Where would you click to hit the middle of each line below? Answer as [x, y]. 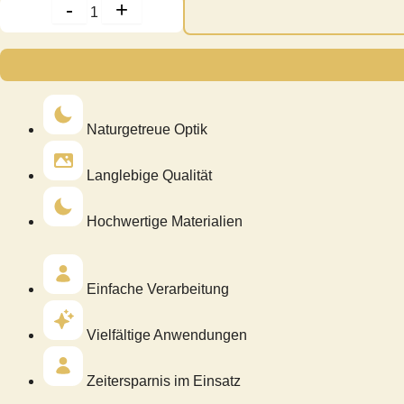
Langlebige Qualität [149, 175]
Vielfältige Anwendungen [167, 335]
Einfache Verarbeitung [158, 289]
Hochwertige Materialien [165, 221]
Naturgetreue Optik [147, 129]
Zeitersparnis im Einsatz [164, 381]
